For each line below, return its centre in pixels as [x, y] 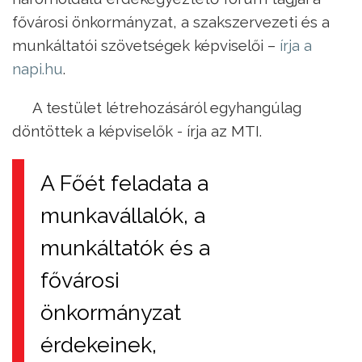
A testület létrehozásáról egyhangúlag [167, 107]
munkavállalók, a [123, 215]
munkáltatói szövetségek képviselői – [146, 45]
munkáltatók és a [125, 247]
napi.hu [38, 68]
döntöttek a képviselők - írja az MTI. [137, 130]
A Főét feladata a [124, 183]
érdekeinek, [99, 344]
